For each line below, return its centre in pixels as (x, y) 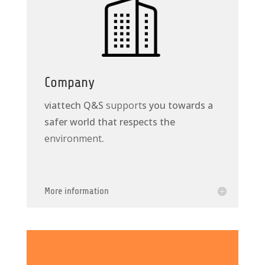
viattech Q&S (75, 106)
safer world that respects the (109, 122)
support (124, 106)
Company (69, 83)
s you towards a (177, 106)
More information (76, 191)
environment (73, 139)
